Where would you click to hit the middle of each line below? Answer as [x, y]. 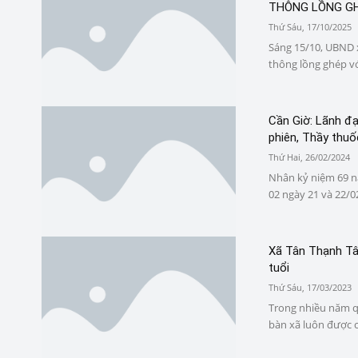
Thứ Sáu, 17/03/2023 [310, 288]
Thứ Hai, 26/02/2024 [309, 157]
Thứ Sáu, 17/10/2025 [310, 27]
